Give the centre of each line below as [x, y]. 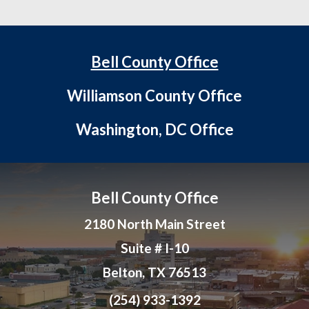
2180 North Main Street [154, 224]
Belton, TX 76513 [154, 272]
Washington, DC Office [154, 130]
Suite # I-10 [154, 248]
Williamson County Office [154, 96]
